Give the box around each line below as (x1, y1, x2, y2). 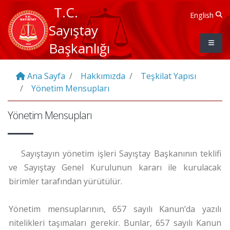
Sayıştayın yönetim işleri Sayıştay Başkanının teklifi (21, 148, 221, 159)
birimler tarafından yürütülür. (9, 176, 122, 187)
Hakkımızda (79, 70, 125, 82)
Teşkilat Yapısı (139, 70, 196, 82)
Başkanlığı (49, 39, 110, 57)
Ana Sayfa (25, 70, 65, 82)
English (190, 10, 214, 20)
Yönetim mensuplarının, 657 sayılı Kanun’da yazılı (9, 203, 221, 215)
